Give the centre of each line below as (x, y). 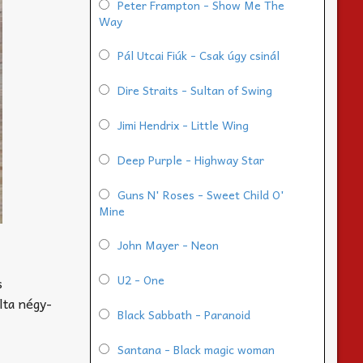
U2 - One (141, 280)
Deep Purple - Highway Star (191, 160)
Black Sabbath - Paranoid (184, 315)
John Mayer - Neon (168, 245)
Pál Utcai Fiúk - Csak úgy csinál (199, 56)
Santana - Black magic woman (196, 350)
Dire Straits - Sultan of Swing (195, 90)
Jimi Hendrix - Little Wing (183, 125)
